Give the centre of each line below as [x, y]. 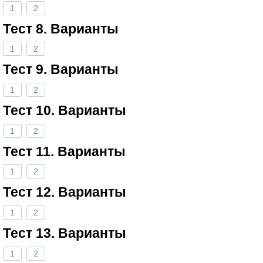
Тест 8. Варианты [61, 28]
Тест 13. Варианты [65, 233]
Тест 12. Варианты [65, 192]
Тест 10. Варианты [65, 110]
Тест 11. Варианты [64, 151]
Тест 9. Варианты [61, 70]
